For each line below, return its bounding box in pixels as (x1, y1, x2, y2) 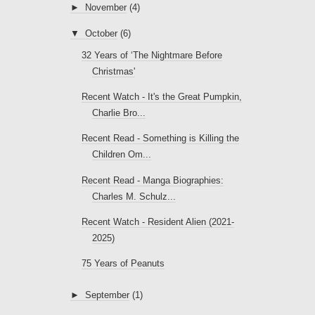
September (84, 289, 129, 300)
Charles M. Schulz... (92, 191, 176, 202)
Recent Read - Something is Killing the (82, 133, 240, 144)
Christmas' (92, 65, 136, 77)
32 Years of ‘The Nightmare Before (82, 49, 223, 60)
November (84, 2, 127, 13)
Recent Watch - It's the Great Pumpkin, (82, 91, 243, 103)
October (84, 27, 117, 39)
